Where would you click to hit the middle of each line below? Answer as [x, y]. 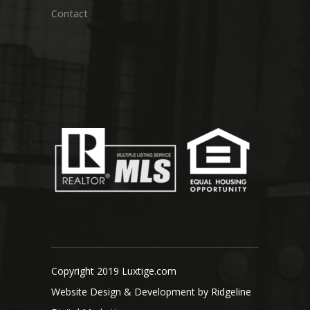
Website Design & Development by [131, 292]
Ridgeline [231, 292]
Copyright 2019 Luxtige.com [114, 271]
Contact [70, 14]
